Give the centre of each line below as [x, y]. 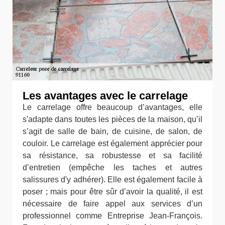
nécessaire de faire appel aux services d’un [113, 204]
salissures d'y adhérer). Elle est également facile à [113, 180]
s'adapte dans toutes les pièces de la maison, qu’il [113, 119]
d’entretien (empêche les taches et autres [113, 167]
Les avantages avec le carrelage [105, 96]
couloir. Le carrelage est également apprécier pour [113, 143]
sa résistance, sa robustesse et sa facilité [113, 155]
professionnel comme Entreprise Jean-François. [113, 216]
